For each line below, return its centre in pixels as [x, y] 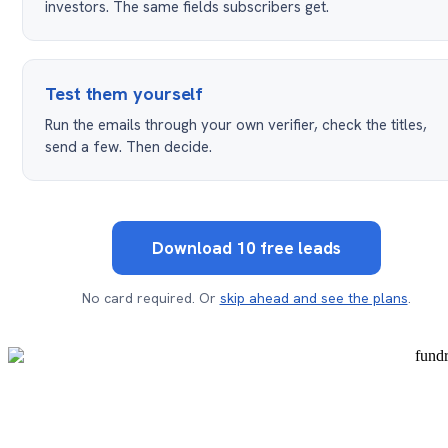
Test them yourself [124, 94]
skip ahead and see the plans [313, 298]
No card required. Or [150, 298]
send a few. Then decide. [128, 147]
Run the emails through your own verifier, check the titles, [236, 125]
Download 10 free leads [246, 248]
